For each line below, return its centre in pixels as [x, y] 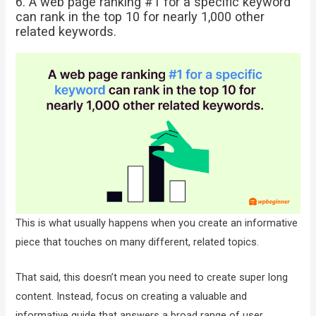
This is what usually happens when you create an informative [157, 223]
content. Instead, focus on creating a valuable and [132, 297]
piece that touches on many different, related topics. [139, 242]
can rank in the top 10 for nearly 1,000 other [140, 16]
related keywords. [66, 31]
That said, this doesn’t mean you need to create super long [152, 278]
